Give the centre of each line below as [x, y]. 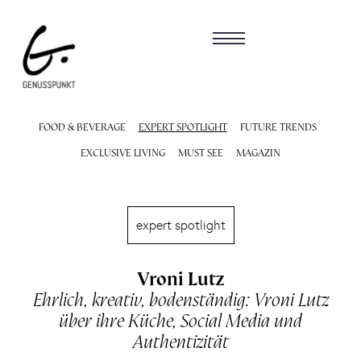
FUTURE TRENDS [278, 127]
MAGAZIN [258, 152]
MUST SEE [201, 152]
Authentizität [180, 341]
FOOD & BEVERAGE [82, 127]
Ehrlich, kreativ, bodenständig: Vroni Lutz [180, 299]
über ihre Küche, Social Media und [180, 320]
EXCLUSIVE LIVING [123, 152]
